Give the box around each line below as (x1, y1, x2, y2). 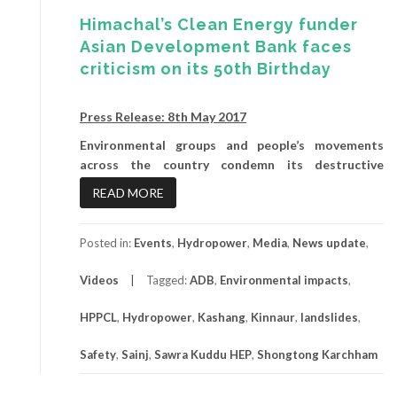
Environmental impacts (220, 272, 348, 287)
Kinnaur (251, 309, 295, 324)
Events (134, 235, 172, 250)
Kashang (198, 309, 245, 324)
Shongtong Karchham (257, 346, 378, 362)
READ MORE (92, 184, 164, 200)
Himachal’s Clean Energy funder (80, 14, 358, 34)
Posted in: (80, 235, 134, 250)
